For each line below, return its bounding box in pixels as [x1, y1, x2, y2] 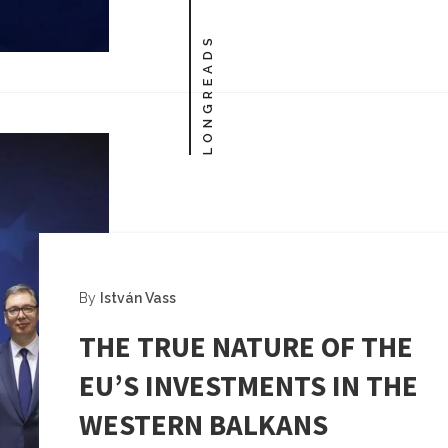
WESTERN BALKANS [79, 406, 328, 443]
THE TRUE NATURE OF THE [79, 328, 413, 365]
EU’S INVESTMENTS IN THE [79, 367, 418, 404]
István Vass [100, 290, 176, 306]
